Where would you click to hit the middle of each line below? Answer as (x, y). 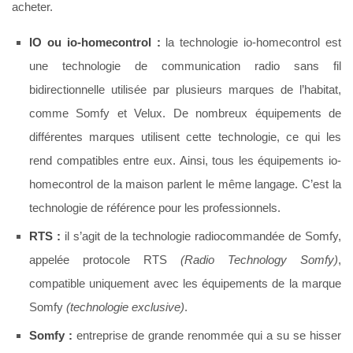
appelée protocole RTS (105, 260)
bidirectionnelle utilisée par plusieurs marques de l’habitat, (185, 90)
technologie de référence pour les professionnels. (155, 208)
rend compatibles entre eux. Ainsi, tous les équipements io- (185, 161)
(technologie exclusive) (125, 307)
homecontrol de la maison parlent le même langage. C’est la (185, 184)
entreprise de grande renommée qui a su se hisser (207, 336)
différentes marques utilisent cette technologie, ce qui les (185, 137)
